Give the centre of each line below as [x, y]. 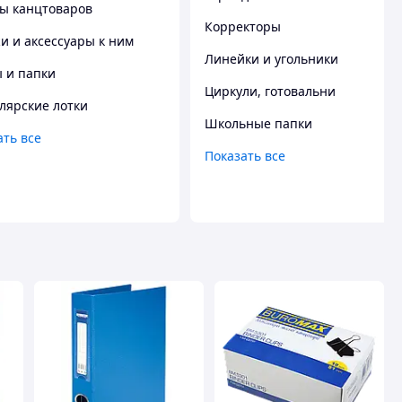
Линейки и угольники [271, 58]
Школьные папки [258, 123]
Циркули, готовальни [270, 91]
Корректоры [243, 26]
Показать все [245, 155]
